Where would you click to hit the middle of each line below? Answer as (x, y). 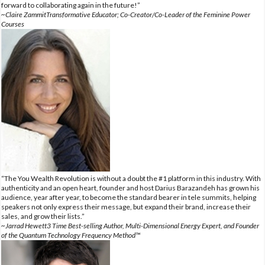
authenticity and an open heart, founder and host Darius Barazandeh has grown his (130, 188)
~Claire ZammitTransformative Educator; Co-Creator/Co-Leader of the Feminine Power (126, 14)
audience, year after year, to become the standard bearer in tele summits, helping (129, 197)
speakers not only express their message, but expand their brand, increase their (126, 206)
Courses (13, 24)
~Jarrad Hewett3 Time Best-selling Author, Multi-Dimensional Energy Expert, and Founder (130, 225)
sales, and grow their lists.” (43, 216)
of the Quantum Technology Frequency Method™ (71, 235)
